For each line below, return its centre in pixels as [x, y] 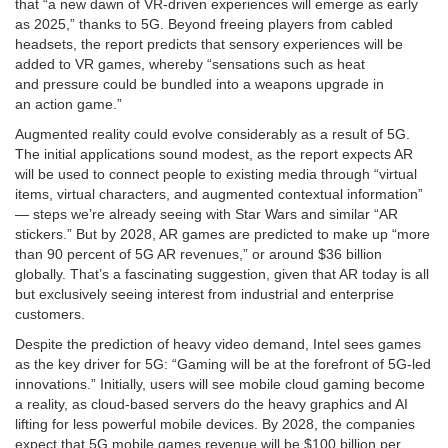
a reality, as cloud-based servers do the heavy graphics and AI [211, 403]
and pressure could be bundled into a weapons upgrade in [199, 83]
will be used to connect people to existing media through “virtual [216, 173]
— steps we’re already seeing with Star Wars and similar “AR [206, 213]
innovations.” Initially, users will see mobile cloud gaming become [220, 383]
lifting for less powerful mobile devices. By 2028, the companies [215, 423]
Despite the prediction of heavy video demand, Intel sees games [218, 343]
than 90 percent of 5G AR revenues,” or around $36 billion [198, 253]
